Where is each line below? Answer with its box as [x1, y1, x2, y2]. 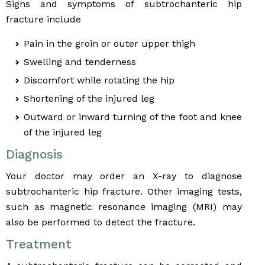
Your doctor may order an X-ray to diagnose [6, 170, 242, 182]
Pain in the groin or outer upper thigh [24, 38, 195, 50]
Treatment [6, 237, 72, 252]
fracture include [6, 14, 81, 25]
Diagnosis [6, 147, 63, 162]
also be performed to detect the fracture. [6, 216, 195, 228]
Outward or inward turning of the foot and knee [24, 111, 242, 123]
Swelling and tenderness [24, 56, 136, 68]
